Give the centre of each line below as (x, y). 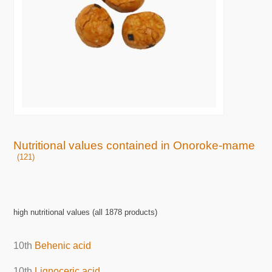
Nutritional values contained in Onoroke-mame (134, 145)
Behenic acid (63, 245)
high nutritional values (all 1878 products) (86, 212)
